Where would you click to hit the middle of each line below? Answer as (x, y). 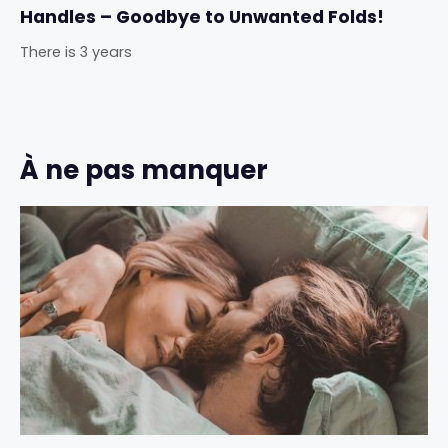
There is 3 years (76, 52)
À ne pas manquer (144, 169)
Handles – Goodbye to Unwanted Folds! (202, 17)
